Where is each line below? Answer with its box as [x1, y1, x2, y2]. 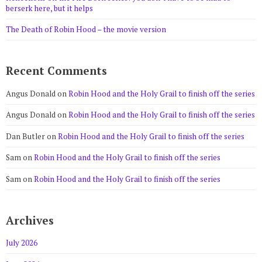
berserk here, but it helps [6, 2, 93, 13]
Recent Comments [6, 63, 107, 78]
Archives [6, 212, 54, 227]
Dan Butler [6, 130, 45, 142]
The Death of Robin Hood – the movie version [6, 24, 166, 35]
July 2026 [6, 237, 37, 249]
